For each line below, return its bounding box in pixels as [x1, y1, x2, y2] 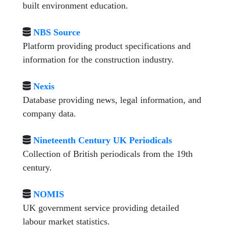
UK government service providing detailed [23, 203, 179, 213]
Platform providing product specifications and [23, 41, 191, 51]
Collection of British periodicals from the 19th [23, 149, 193, 159]
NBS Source [33, 27, 80, 37]
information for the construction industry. [23, 54, 174, 65]
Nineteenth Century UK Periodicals [33, 135, 172, 145]
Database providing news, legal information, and [23, 95, 201, 105]
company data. [23, 108, 76, 119]
